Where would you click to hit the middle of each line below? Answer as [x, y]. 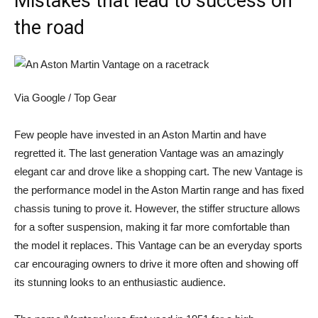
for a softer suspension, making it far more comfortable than [152, 227]
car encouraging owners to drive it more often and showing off [156, 264]
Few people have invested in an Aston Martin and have [140, 135]
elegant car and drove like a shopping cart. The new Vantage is [159, 172]
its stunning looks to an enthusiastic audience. [120, 283]
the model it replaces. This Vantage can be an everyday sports [158, 246]
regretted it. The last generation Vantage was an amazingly [149, 153]
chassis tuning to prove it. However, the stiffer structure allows [157, 209]
